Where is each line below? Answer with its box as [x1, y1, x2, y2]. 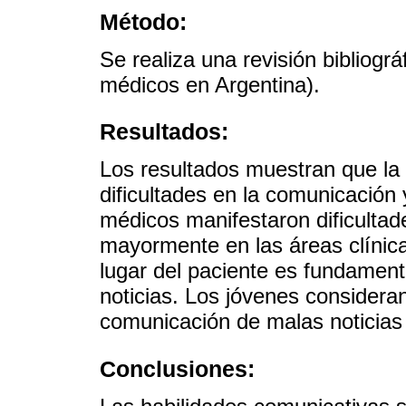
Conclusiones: [100, 355, 255, 382]
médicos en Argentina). [100, 72, 320, 98]
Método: [100, 8, 187, 34]
